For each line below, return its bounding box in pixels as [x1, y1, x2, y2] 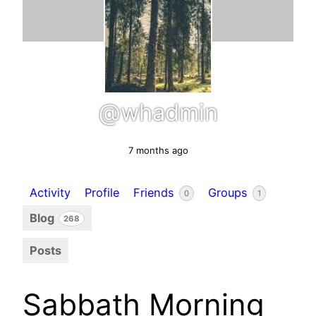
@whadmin [98, 97, 218, 126]
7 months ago [128, 144, 188, 156]
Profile [85, 185, 119, 200]
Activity [30, 185, 71, 200]
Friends [133, 185, 178, 200]
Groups [208, 185, 251, 200]
